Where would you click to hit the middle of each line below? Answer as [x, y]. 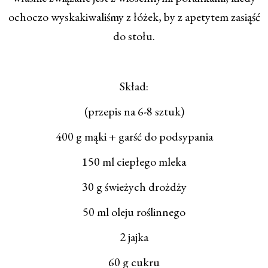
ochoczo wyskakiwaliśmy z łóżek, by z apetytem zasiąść [134, 17]
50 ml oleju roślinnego [134, 212]
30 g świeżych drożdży [134, 187]
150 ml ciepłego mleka [134, 162]
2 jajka [134, 237]
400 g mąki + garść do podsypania [134, 137]
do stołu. [134, 36]
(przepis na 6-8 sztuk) [134, 112]
